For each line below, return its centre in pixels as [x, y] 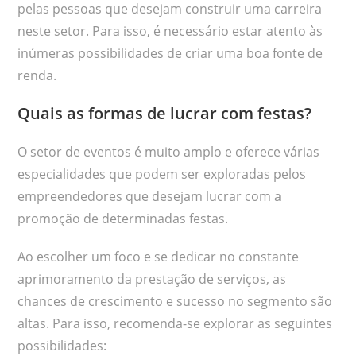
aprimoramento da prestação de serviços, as [152, 279]
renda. [37, 75]
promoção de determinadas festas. [123, 218]
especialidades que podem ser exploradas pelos [162, 174]
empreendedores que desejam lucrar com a [150, 196]
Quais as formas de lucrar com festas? [165, 113]
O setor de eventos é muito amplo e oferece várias [169, 151]
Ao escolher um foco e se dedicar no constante [159, 256]
